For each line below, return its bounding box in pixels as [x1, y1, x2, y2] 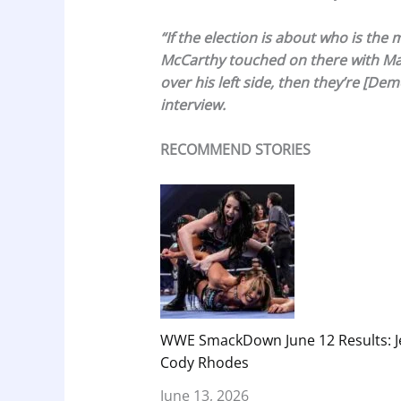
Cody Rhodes [159, 352, 249, 372]
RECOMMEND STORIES [159, 140, 311, 160]
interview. [159, 94, 226, 115]
